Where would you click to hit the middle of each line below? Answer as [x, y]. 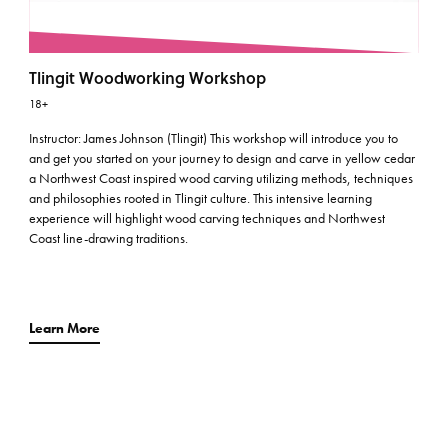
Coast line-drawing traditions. [109, 238]
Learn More [65, 328]
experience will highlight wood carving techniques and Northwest [207, 218]
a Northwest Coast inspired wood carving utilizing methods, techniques [221, 178]
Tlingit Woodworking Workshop [148, 78]
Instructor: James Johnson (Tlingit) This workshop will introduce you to [214, 138]
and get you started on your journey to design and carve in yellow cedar [222, 158]
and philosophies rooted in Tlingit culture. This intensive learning [201, 198]
